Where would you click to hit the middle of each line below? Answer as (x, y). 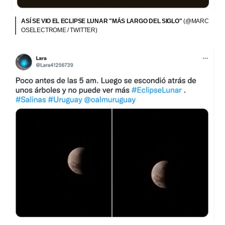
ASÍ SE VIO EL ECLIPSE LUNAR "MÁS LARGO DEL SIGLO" (102, 21)
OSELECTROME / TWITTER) (59, 30)
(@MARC (196, 21)
